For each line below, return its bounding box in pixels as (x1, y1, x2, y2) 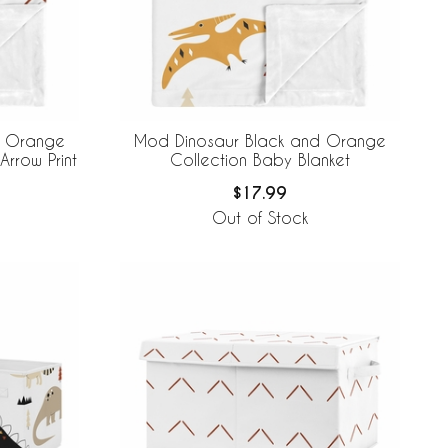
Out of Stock (212, 207, 308, 227)
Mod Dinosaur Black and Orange (134, 131, 386, 151)
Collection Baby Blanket (170, 150, 350, 170)
